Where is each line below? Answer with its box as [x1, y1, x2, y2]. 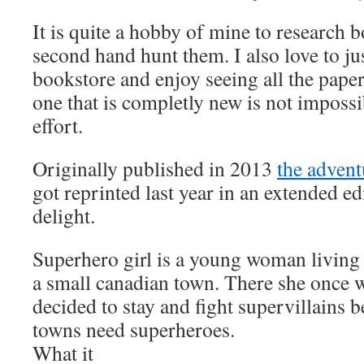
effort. [32, 111, 83, 139]
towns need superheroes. [32, 315, 235, 343]
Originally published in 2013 [32, 154, 277, 182]
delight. [32, 201, 95, 229]
